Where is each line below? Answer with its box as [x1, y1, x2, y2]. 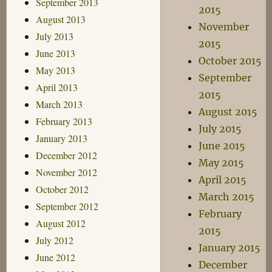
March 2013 [35, 97, 83, 110]
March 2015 [199, 191, 255, 203]
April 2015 [199, 174, 247, 186]
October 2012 [35, 182, 89, 195]
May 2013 [35, 63, 75, 76]
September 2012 [35, 199, 98, 212]
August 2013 [35, 12, 86, 25]
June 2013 [35, 46, 75, 59]
